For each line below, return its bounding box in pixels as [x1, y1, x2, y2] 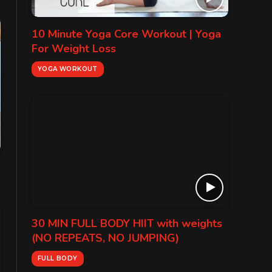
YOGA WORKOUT [38, 64, 98, 73]
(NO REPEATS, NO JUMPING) [32, 231, 179, 245]
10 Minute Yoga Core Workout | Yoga [32, 26, 221, 41]
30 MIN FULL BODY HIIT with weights [32, 216, 222, 231]
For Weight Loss [32, 41, 116, 56]
